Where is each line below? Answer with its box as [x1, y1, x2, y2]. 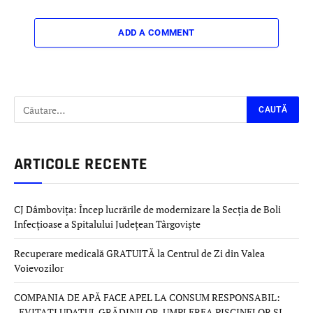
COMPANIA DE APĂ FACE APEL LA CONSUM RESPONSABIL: [14, 291, 280, 305]
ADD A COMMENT [118, 27, 195, 38]
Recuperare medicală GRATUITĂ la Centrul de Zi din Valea [14, 247, 265, 261]
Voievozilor [14, 261, 64, 275]
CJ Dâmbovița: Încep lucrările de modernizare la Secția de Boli [14, 203, 281, 217]
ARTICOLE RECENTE [14, 154, 148, 175]
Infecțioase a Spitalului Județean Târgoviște [14, 217, 201, 231]
